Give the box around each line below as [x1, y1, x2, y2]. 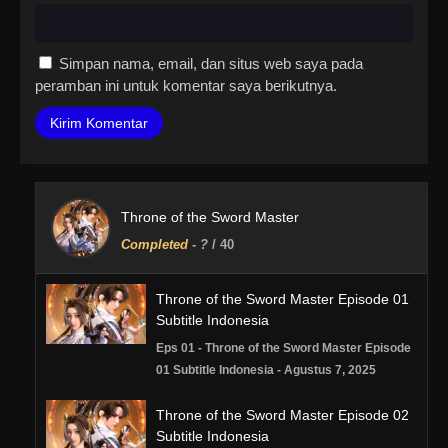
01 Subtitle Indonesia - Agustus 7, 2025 [156, 363, 376, 378]
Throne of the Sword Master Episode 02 [156, 407, 409, 424]
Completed [121, 237, 188, 253]
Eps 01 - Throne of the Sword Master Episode [156, 341, 411, 356]
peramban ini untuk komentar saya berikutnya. [35, 77, 337, 95]
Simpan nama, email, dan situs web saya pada [59, 55, 363, 73]
